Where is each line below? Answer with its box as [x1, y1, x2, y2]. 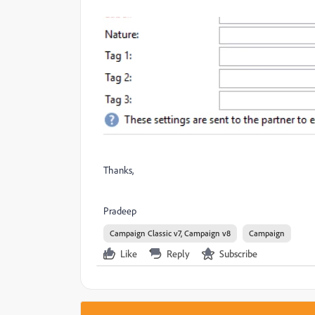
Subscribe [219, 247, 257, 259]
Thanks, [103, 164, 134, 176]
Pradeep [103, 205, 136, 217]
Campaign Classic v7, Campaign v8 [110, 228, 231, 238]
